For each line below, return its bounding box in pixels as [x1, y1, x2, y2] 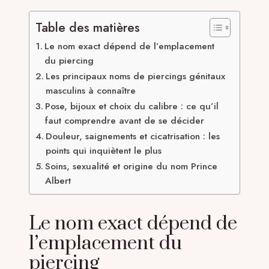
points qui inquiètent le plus [46, 143, 162, 157]
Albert [45, 173, 71, 187]
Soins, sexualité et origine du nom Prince [45, 159, 218, 173]
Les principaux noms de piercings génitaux [46, 68, 226, 83]
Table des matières [35, 18, 140, 37]
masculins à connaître [46, 83, 136, 97]
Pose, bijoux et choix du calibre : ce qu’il [45, 98, 219, 113]
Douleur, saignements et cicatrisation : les [46, 128, 220, 143]
